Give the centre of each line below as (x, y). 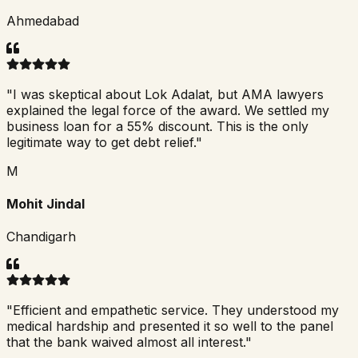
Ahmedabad (43, 20)
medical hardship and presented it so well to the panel (170, 326)
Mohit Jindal (46, 203)
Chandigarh (41, 237)
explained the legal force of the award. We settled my (168, 110)
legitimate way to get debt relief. (101, 142)
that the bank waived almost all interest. (126, 342)
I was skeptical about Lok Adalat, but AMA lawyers (168, 94)
